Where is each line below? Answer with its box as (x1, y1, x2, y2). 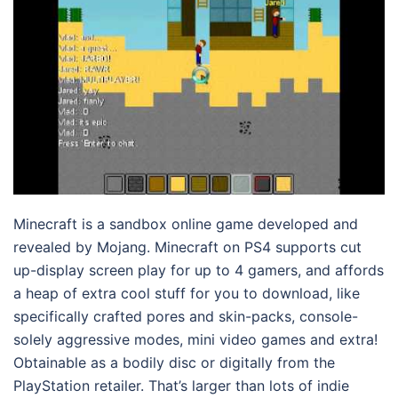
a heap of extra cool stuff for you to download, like (13, 284, 360, 303)
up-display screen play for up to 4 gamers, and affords (13, 261, 384, 280)
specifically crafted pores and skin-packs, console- (13, 307, 358, 326)
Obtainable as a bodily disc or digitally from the (13, 354, 335, 372)
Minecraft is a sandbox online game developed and (13, 215, 358, 234)
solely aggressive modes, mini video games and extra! (13, 330, 378, 349)
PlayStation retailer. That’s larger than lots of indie (13, 377, 349, 395)
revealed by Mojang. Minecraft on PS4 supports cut (13, 238, 362, 257)
